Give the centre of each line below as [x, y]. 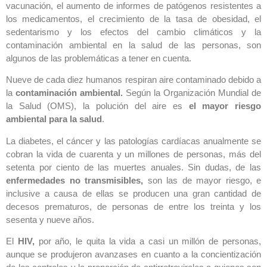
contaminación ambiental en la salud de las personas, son [133, 45]
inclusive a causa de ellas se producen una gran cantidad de [133, 193]
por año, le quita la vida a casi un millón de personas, [150, 241]
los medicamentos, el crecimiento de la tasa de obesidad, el [133, 19]
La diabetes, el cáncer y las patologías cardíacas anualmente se [133, 141]
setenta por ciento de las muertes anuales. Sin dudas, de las [133, 167]
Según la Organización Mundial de [193, 93]
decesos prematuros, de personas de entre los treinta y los [133, 206]
